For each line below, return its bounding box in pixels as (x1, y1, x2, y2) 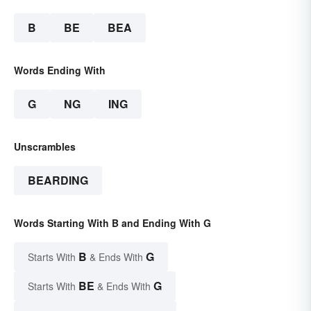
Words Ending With (14, 62, 106, 77)
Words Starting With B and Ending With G (14, 215, 211, 230)
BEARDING (28, 171, 88, 188)
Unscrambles (14, 139, 76, 153)
